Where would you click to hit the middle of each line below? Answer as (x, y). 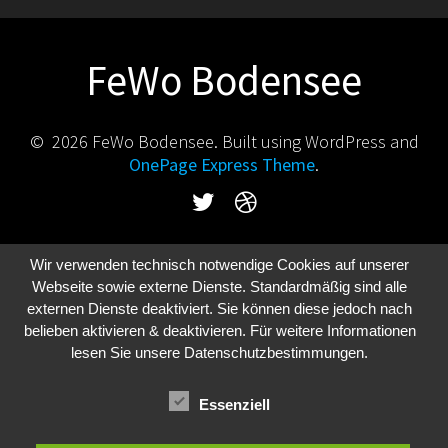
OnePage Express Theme (222, 164)
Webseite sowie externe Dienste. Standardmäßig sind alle (220, 286)
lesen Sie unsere (128, 352)
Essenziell (235, 404)
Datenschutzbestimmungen (274, 352)
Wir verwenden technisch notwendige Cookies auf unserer (220, 264)
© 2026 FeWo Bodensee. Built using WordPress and (224, 141)
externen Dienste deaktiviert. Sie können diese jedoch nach (220, 308)
